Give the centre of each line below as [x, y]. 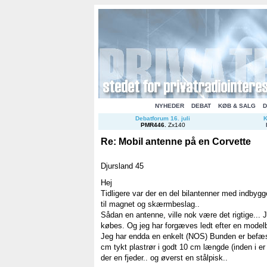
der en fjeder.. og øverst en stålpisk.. [164, 257]
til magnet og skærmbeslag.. [150, 204]
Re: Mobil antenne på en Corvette [176, 142]
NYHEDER [169, 106]
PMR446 [152, 125]
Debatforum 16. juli [163, 118]
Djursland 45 [122, 166]
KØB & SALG [237, 106]
